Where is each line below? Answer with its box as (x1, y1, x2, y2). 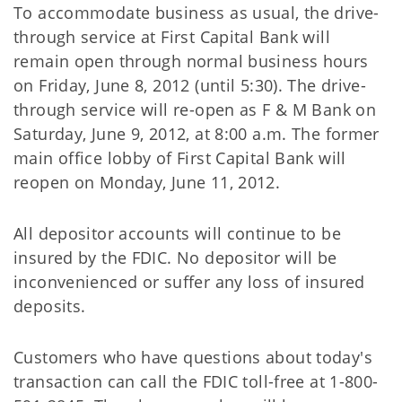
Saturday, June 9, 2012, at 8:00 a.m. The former (13, 123, 380, 144)
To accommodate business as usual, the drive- (13, 2, 380, 23)
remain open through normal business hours (13, 50, 369, 72)
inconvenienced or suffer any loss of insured (13, 271, 365, 293)
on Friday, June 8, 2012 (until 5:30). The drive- (13, 74, 367, 96)
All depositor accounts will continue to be (13, 223, 341, 244)
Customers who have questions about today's (13, 346, 372, 368)
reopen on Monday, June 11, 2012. (13, 171, 281, 193)
